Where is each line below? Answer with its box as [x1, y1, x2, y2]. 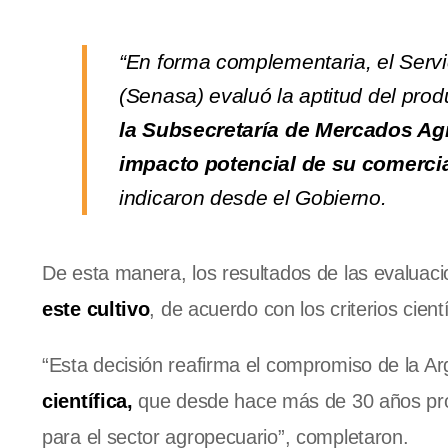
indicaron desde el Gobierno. [119, 186, 387, 210]
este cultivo [42, 298, 150, 321]
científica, [42, 390, 133, 413]
